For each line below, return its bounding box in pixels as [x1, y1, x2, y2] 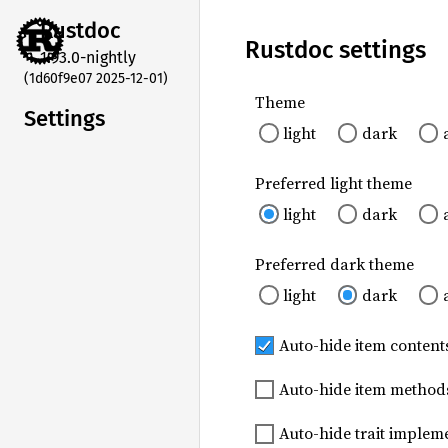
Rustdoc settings [245, 36, 426, 64]
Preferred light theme [254, 172, 412, 195]
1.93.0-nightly [40, 47, 136, 67]
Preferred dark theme [254, 253, 414, 276]
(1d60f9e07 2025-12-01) [24, 69, 168, 87]
